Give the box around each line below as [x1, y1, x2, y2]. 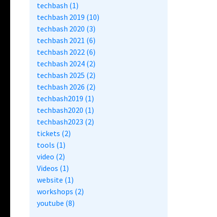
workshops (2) [37, 186, 84, 197]
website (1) [37, 175, 74, 185]
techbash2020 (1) [37, 105, 94, 115]
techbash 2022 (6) [37, 47, 95, 57]
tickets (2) [37, 128, 71, 139]
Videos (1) [37, 163, 69, 173]
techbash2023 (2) [37, 117, 94, 127]
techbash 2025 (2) [37, 70, 95, 80]
